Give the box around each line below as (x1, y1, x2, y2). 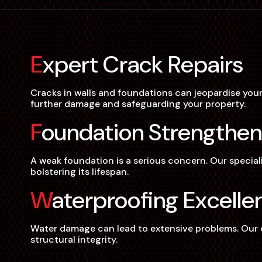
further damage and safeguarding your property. (30, 97, 246, 110)
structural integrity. (30, 233, 118, 246)
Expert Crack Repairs (43, 49, 243, 80)
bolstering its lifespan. (30, 165, 129, 178)
